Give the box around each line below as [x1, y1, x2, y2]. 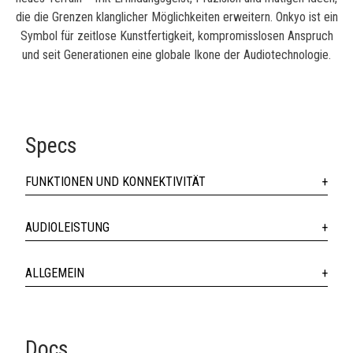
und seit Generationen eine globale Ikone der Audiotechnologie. [22, 46, 331, 62]
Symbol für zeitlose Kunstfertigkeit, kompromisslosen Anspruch [20, 28, 333, 43]
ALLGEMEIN [25, 265, 84, 281]
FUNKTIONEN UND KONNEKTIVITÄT [25, 173, 206, 189]
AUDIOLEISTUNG [25, 219, 110, 235]
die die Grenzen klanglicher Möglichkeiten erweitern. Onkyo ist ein [15, 9, 338, 24]
